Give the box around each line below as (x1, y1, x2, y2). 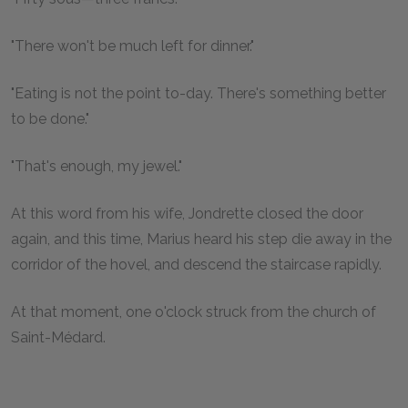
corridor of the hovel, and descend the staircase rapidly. (11, 255, 382, 273)
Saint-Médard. (11, 328, 106, 346)
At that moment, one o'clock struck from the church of (11, 302, 376, 321)
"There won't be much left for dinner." (11, 36, 254, 55)
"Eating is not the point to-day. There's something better (11, 84, 386, 102)
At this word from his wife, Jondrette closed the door (11, 204, 363, 222)
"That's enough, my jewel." (11, 157, 182, 175)
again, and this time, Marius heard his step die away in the (11, 229, 392, 248)
